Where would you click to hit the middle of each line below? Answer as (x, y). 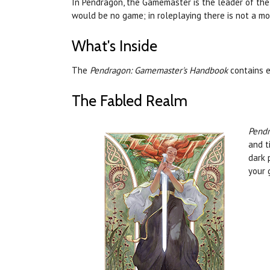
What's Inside (115, 46)
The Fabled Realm (130, 101)
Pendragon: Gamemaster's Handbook (159, 71)
